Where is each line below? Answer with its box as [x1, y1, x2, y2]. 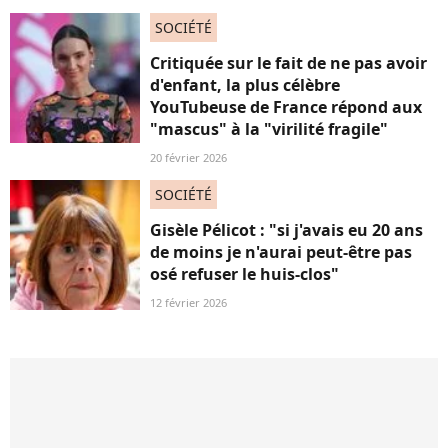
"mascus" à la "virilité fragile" [150, 118, 388, 141]
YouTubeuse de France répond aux [150, 96, 422, 119]
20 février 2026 [150, 150, 227, 166]
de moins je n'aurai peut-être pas [150, 241, 412, 264]
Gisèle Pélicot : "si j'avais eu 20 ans [150, 219, 423, 242]
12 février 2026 [150, 295, 227, 311]
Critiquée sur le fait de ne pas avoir [150, 52, 427, 75]
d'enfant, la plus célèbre [150, 74, 340, 97]
